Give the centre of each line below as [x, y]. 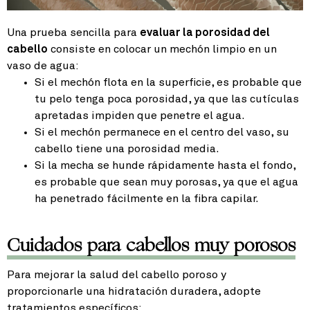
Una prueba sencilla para [73, 33]
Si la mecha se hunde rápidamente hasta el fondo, [165, 166]
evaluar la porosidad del [205, 33]
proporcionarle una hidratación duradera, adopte [134, 292]
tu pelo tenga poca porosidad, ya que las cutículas [167, 99]
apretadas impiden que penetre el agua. [140, 116]
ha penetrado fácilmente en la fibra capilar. [147, 199]
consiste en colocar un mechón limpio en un [162, 49]
